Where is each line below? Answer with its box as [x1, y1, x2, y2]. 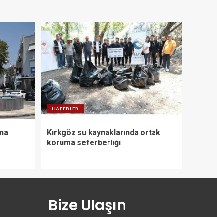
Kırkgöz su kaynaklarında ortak [47, 127, 160, 137]
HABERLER [52, 105, 79, 111]
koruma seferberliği [47, 138, 121, 147]
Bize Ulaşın [48, 195, 126, 216]
